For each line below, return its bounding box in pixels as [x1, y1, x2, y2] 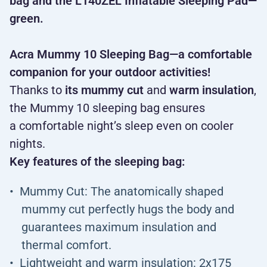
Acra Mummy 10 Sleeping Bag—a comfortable [10, 47, 252, 61]
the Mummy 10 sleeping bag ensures [10, 101, 205, 115]
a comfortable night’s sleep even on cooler [10, 119, 234, 133]
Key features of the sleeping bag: [10, 154, 185, 169]
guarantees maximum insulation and [21, 220, 216, 234]
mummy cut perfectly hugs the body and [21, 202, 234, 216]
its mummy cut [65, 83, 144, 97]
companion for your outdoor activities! [10, 65, 210, 79]
